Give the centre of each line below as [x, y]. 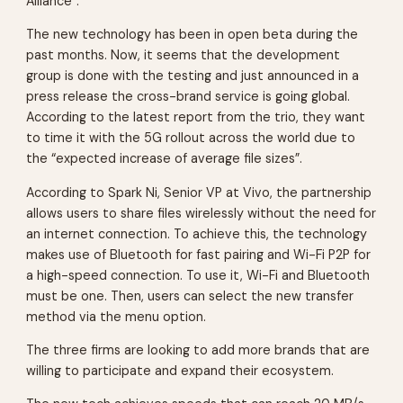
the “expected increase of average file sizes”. [165, 159]
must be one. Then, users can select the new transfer [190, 296]
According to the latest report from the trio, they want [196, 117]
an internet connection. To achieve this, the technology [197, 233]
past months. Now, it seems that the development [184, 55]
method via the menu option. [116, 316]
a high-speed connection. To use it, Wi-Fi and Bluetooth [198, 275]
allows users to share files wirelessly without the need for [201, 213]
